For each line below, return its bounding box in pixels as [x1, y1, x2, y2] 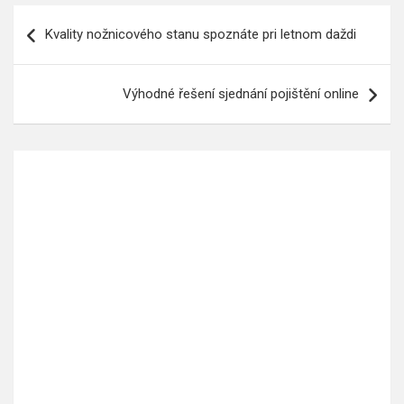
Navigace [13, 5, 108, 32]
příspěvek [13, 62, 113, 89]
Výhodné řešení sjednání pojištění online [123, 85, 359, 102]
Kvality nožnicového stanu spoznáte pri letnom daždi [45, 25, 356, 42]
